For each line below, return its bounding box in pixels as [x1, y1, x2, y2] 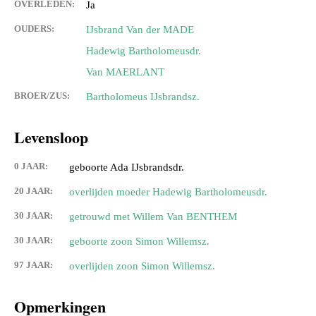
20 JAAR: [14, 186, 53, 197]
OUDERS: [14, 23, 54, 35]
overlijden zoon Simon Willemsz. [69, 260, 215, 272]
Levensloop [14, 126, 88, 150]
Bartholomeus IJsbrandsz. [86, 91, 200, 103]
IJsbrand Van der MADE [86, 24, 194, 36]
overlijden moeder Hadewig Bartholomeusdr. [69, 186, 267, 198]
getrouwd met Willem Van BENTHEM [69, 211, 237, 223]
